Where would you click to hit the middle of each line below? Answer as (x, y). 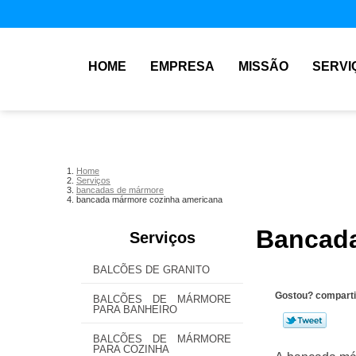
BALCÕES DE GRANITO (151, 270)
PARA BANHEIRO (135, 310)
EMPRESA (182, 66)
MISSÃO (263, 66)
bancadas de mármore (120, 190)
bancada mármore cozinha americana (149, 199)
